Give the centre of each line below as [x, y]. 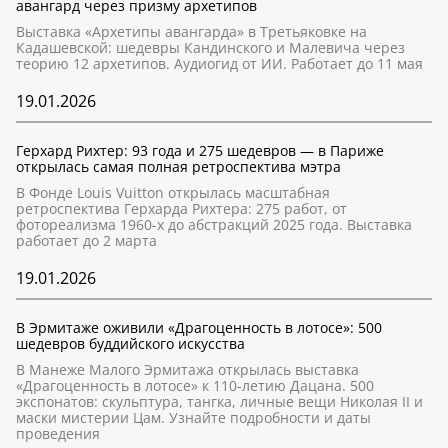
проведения [58, 433]
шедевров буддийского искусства [130, 343]
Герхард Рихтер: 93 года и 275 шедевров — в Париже [200, 150]
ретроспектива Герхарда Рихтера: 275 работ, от [181, 208]
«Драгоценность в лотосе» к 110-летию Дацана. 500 [195, 385]
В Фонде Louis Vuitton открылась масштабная [173, 192]
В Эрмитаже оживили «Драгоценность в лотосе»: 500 [199, 327]
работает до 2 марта [86, 240]
